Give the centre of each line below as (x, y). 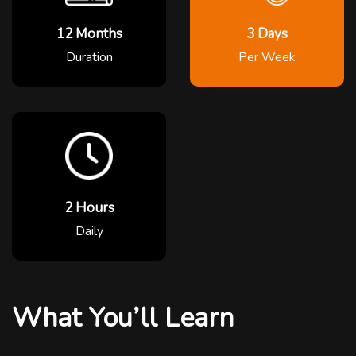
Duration (89, 57)
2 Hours (89, 207)
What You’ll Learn (123, 317)
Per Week (267, 57)
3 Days (267, 33)
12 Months (89, 33)
